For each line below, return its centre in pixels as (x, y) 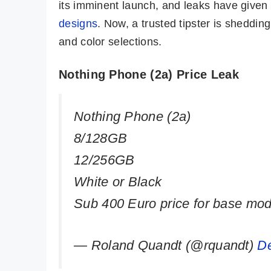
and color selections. (110, 42)
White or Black (118, 182)
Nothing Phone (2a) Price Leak (149, 75)
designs (78, 24)
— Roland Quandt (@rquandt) (166, 245)
